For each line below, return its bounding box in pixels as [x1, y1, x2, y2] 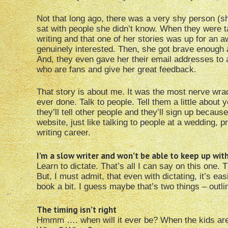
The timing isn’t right [37, 204, 117, 216]
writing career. [37, 128, 91, 138]
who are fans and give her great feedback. [37, 65, 196, 75]
